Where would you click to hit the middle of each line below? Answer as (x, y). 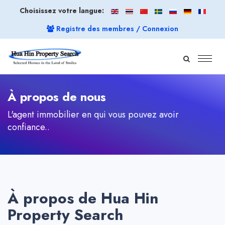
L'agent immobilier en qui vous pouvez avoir (93, 115)
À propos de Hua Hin (83, 198)
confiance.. (29, 127)
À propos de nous (57, 97)
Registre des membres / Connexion (116, 29)
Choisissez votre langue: (62, 11)
